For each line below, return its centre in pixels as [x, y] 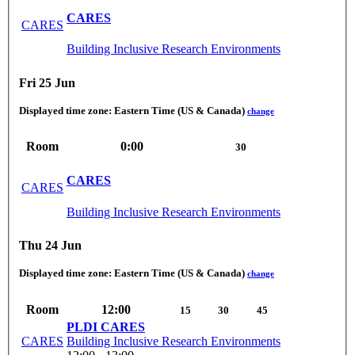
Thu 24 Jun [50, 246]
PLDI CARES [106, 326]
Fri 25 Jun [47, 82]
